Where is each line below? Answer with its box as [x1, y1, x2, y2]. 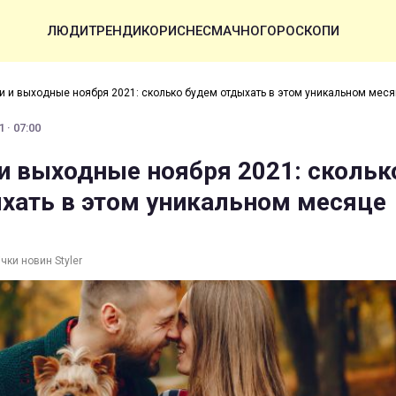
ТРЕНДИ [88, 23, 141, 39]
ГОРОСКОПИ [259, 23, 339, 39]
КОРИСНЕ [141, 23, 202, 39]
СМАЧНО [202, 23, 260, 39]
